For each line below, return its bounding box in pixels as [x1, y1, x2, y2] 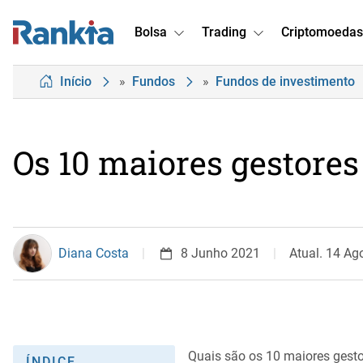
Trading [202, 24, 246, 40]
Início [60, 74, 92, 89]
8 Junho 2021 [181, 246, 260, 261]
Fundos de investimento [216, 74, 355, 89]
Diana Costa [58, 246, 129, 261]
